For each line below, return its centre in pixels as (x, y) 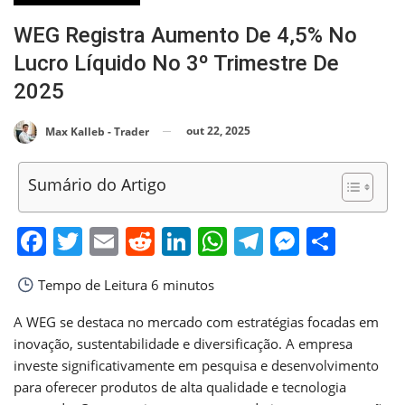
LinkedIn (249, 240)
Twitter (129, 240)
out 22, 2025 (218, 131)
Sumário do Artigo (97, 184)
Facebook (111, 240)
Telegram (327, 240)
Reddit (198, 240)
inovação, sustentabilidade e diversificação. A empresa (183, 343)
